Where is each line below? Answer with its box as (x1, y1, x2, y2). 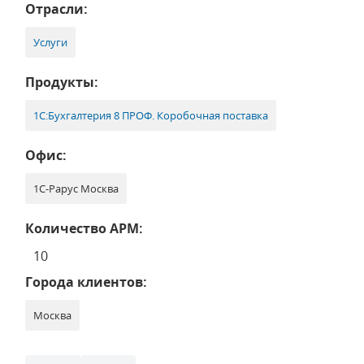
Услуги (33, 35, 67, 50)
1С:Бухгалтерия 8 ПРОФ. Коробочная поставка (33, 108, 268, 123)
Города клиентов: (25, 273, 147, 291)
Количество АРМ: (25, 219, 143, 237)
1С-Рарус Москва (33, 181, 119, 196)
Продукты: (25, 73, 98, 91)
